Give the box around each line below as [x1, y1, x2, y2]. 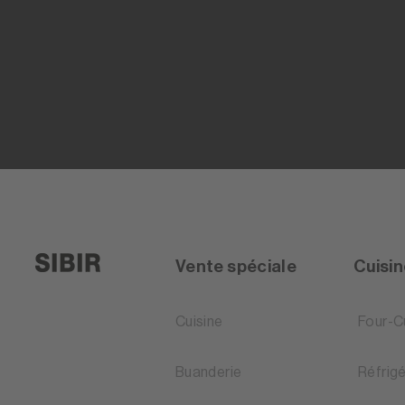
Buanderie [174, 365, 242, 381]
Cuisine [174, 315, 223, 330]
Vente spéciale [174, 258, 297, 276]
